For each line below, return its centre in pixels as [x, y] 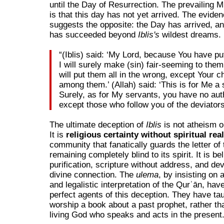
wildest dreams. [190, 34]
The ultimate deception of [97, 124]
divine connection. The [92, 174]
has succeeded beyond [93, 34]
